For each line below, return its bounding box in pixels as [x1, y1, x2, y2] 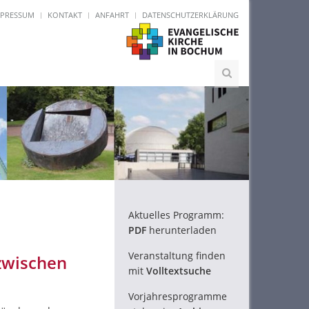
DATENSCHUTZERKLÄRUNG [142, 10, 239, 20]
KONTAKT [48, 10, 82, 20]
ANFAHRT [95, 10, 129, 20]
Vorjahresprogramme [128, 289, 227, 303]
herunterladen [146, 223, 217, 237]
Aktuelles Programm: [128, 208, 224, 221]
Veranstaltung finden [128, 248, 226, 262]
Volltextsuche [146, 263, 211, 277]
